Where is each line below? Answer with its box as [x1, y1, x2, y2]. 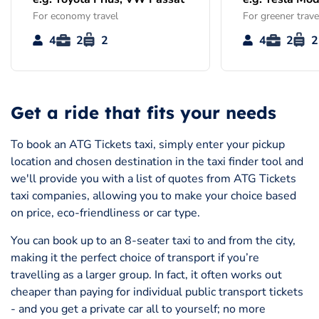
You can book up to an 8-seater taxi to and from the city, [11, 232, 296, 249]
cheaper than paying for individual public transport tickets [11, 283, 303, 300]
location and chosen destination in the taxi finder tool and [11, 153, 303, 169]
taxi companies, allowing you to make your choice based [11, 187, 296, 204]
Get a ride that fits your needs [11, 101, 276, 123]
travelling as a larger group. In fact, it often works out [11, 266, 282, 283]
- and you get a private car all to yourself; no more [11, 300, 266, 317]
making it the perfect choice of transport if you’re [11, 249, 259, 266]
